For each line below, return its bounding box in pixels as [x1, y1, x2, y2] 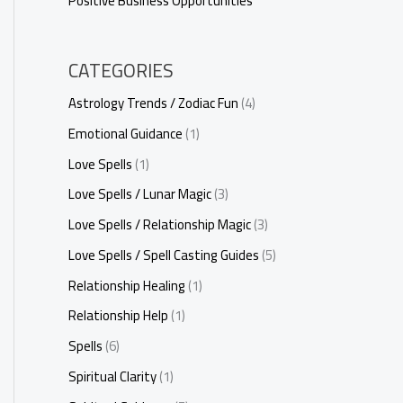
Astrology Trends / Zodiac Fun [68, 90, 238, 116]
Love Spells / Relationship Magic [68, 211, 251, 237]
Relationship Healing [68, 272, 185, 299]
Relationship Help [68, 302, 168, 329]
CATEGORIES [68, 53, 174, 88]
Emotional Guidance [68, 120, 183, 147]
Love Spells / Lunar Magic [68, 181, 211, 208]
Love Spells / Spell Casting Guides [68, 241, 259, 268]
